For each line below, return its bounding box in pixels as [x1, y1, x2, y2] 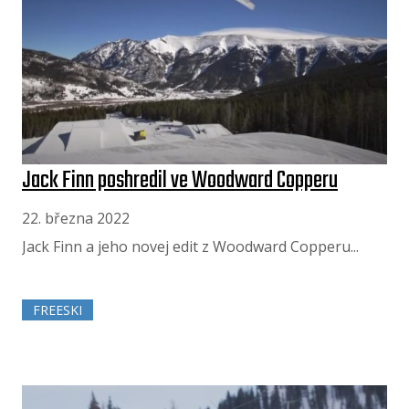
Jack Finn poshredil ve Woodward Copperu [22, 162, 338, 199]
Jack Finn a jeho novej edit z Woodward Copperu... [22, 236, 359, 257]
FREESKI [33, 301, 82, 320]
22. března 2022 [22, 207, 130, 228]
